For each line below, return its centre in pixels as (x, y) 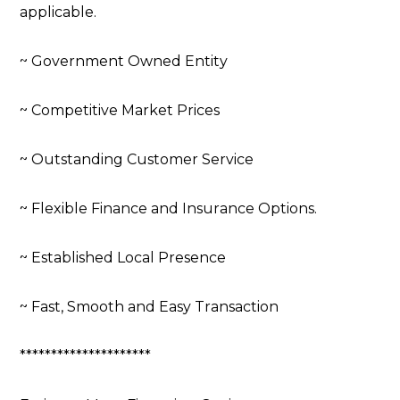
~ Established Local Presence (123, 258)
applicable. (58, 12)
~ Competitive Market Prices (120, 111)
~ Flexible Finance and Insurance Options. (169, 209)
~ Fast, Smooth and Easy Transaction (150, 307)
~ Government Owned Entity (124, 62)
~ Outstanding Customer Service (137, 160)
